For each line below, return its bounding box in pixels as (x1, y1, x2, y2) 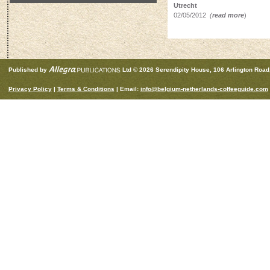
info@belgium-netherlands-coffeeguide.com (140, 86, 268, 92)
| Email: (114, 86, 140, 92)
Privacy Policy (8, 86, 52, 92)
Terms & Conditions (57, 86, 115, 92)
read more (212, 11, 244, 19)
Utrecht (173, 2, 197, 9)
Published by (8, 66, 47, 73)
